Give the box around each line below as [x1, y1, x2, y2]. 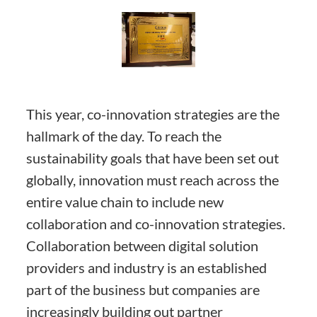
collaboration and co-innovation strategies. [26, 215, 286, 233]
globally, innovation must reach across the [26, 171, 279, 189]
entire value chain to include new [26, 193, 224, 211]
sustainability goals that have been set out [26, 149, 279, 167]
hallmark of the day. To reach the [26, 127, 222, 145]
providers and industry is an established [26, 259, 267, 277]
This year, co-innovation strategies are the [26, 105, 280, 123]
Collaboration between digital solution [26, 237, 259, 255]
